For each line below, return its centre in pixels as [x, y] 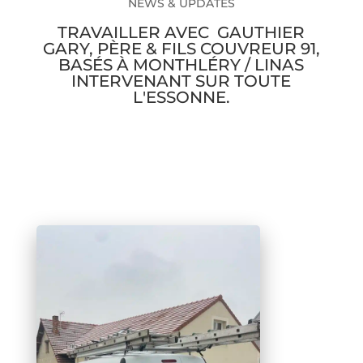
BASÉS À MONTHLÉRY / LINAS [181, 64]
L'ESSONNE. [181, 97]
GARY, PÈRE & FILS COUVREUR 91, [181, 48]
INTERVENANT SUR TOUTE [181, 81]
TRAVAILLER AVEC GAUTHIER [181, 32]
